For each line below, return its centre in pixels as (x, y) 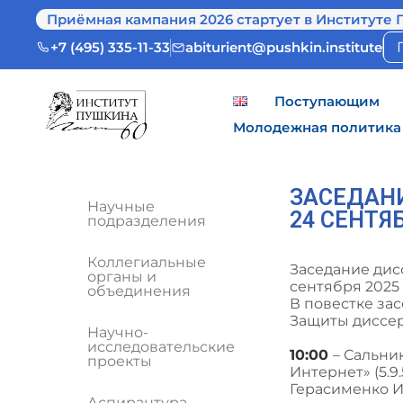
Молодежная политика (317, 127)
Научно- (118, 332)
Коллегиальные (147, 262)
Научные (121, 206)
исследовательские (161, 347)
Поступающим (327, 101)
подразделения (147, 221)
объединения (139, 291)
